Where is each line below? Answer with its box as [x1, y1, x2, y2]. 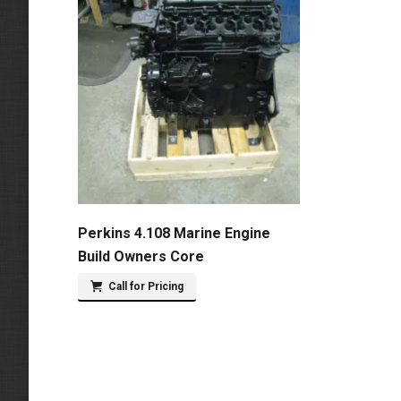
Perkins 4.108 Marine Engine [78, 225, 270, 242]
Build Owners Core [78, 248, 204, 265]
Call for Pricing [108, 280, 183, 293]
